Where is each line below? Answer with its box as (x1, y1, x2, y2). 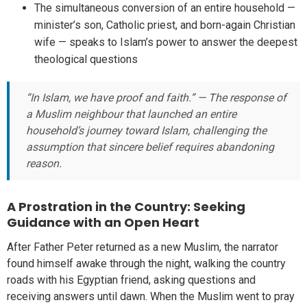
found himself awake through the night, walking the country (7, 257, 286, 271)
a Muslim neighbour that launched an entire (26, 107, 236, 121)
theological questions (34, 52, 138, 66)
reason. (26, 156, 62, 170)
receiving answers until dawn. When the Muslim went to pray (7, 290, 295, 304)
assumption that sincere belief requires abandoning (26, 140, 274, 153)
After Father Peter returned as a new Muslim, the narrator (7, 241, 278, 254)
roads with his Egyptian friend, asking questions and (7, 273, 256, 287)
